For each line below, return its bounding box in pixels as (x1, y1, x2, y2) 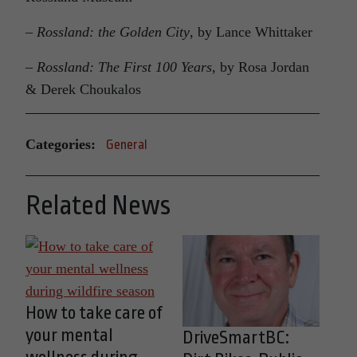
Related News (25, 190, 171, 221)
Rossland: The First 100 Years (37, 58, 212, 75)
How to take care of (25, 302, 163, 324)
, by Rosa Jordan (212, 58, 309, 75)
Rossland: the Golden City (37, 23, 190, 40)
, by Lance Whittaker (190, 23, 312, 40)
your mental (25, 324, 113, 346)
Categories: (25, 136, 96, 153)
